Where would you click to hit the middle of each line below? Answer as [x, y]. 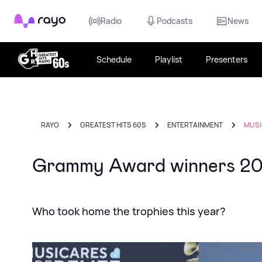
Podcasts [175, 21]
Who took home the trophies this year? [129, 211]
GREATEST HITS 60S [113, 125]
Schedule [114, 59]
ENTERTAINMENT [195, 125]
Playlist [168, 59]
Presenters [226, 59]
